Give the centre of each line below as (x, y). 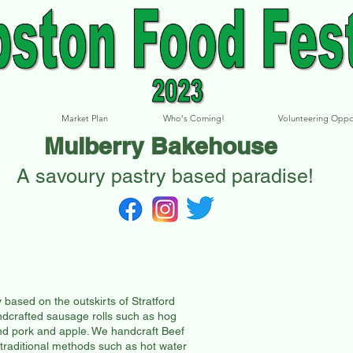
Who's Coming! (194, 118)
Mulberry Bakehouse (161, 146)
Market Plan (85, 118)
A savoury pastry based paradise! (165, 176)
